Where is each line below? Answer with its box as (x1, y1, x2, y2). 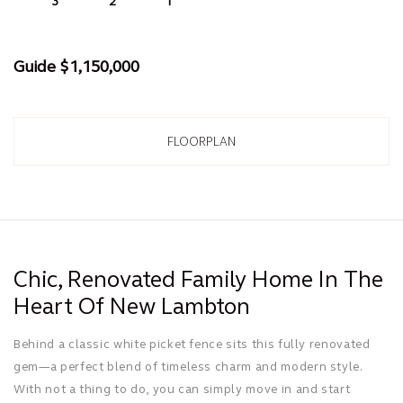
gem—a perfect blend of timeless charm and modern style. (13, 359, 363, 375)
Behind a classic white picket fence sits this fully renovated (13, 336, 371, 353)
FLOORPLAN (167, 134, 236, 149)
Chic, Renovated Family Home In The (13, 264, 383, 294)
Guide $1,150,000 (13, 56, 139, 77)
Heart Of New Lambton (13, 291, 250, 321)
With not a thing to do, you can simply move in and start (13, 381, 351, 398)
